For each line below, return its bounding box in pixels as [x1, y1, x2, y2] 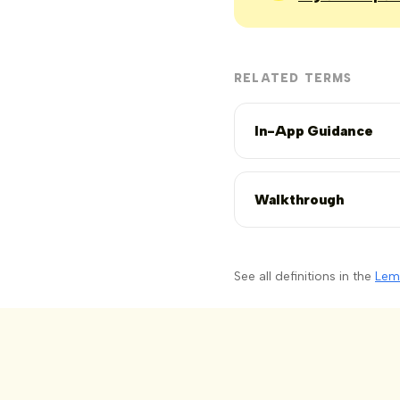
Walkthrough [254, 190, 345, 208]
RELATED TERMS [234, 71, 353, 85]
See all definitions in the [234, 269, 375, 284]
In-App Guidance [254, 121, 373, 139]
